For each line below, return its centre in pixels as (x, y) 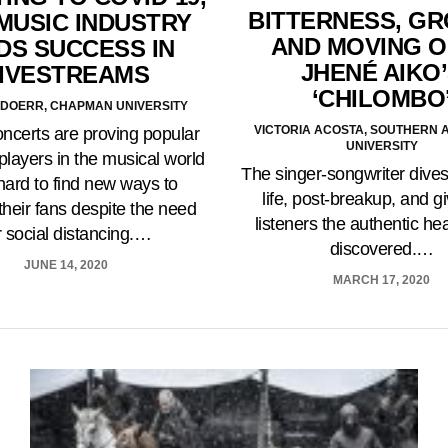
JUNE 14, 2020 (66, 265)
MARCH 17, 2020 (382, 279)
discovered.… (381, 248)
